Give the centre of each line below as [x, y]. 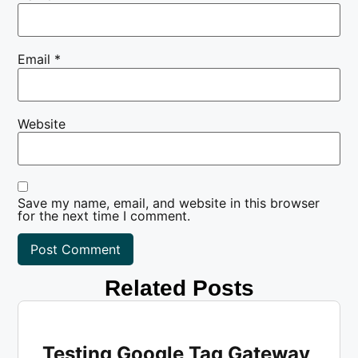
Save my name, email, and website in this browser [169, 203]
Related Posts [179, 288]
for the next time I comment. [104, 215]
